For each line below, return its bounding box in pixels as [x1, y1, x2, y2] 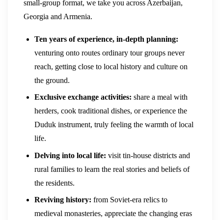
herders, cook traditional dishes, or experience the [34, 107, 188, 115]
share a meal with [132, 93, 188, 102]
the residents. [34, 178, 75, 187]
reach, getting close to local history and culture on [34, 62, 188, 71]
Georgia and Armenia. [24, 12, 92, 21]
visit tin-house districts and [106, 151, 191, 160]
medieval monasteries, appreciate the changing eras [34, 209, 192, 218]
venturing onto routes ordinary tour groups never [34, 49, 185, 57]
